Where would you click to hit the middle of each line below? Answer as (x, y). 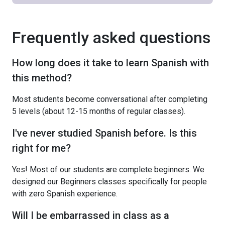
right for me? (41, 148)
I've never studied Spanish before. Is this (104, 133)
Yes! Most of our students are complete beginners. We (108, 169)
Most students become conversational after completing (110, 99)
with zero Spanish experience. (65, 193)
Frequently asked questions (111, 37)
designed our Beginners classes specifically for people (109, 181)
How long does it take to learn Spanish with (110, 63)
